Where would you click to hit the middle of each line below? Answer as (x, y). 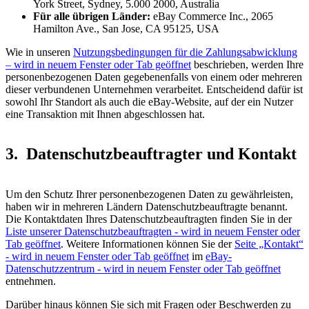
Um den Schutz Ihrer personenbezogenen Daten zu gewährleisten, (149, 195)
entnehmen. (31, 281)
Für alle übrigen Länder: (92, 16)
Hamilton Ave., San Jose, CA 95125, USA (126, 28)
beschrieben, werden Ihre (247, 64)
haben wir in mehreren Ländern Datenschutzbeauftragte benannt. (147, 207)
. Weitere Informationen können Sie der (148, 244)
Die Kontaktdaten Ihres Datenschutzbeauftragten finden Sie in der (149, 219)
